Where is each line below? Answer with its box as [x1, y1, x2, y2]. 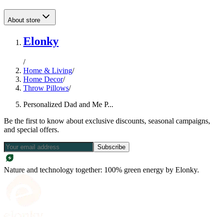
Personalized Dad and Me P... [23, 100, 113, 108]
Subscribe [97, 143, 125, 151]
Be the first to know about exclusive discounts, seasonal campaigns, [4, 116, 210, 125]
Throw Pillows [23, 83, 69, 92]
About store [8, 16, 40, 24]
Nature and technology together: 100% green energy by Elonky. [4, 165, 199, 174]
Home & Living [23, 66, 72, 75]
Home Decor [23, 75, 63, 83]
